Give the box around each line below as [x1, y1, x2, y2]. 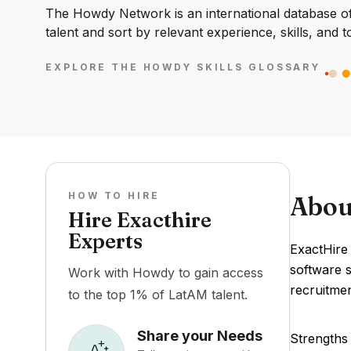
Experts [68, 229, 143, 254]
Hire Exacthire [68, 208, 212, 233]
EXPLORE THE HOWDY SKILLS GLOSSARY [45, 61, 321, 74]
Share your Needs [137, 327, 262, 344]
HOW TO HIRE [68, 190, 160, 201]
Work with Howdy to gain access [68, 265, 263, 280]
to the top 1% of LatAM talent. [68, 287, 248, 302]
